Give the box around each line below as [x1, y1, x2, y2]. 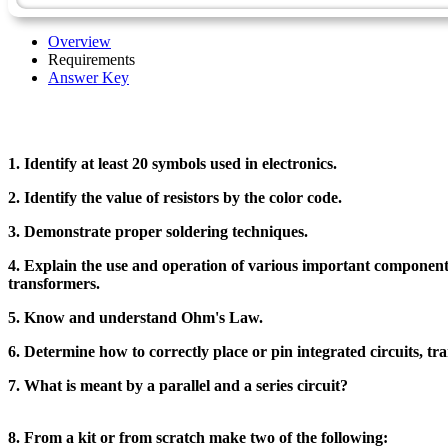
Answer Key [48, 68, 129, 86]
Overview [48, 32, 111, 50]
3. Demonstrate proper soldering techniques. [8, 222, 308, 240]
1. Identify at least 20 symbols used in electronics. [8, 154, 337, 172]
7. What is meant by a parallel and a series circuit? [8, 376, 348, 394]
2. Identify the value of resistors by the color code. [8, 188, 342, 206]
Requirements [48, 50, 135, 68]
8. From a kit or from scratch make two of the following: [8, 428, 388, 446]
